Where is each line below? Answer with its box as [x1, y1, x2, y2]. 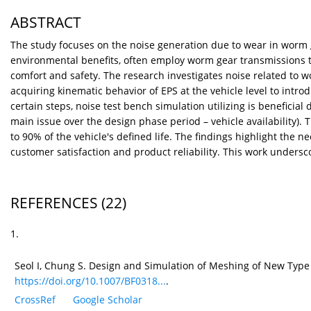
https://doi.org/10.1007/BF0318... [15, 274, 166, 288]
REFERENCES [10, 193, 98, 213]
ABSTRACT [10, 12, 81, 33]
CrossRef [15, 293, 56, 307]
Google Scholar [73, 293, 142, 307]
